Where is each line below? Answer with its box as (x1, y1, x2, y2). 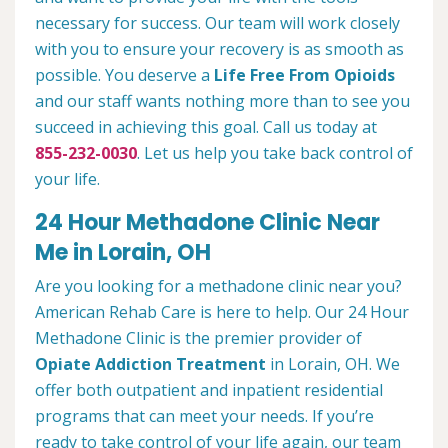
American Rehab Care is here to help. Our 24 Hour (35, 301, 409, 324)
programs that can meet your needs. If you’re (35, 405, 374, 428)
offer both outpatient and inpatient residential (35, 379, 383, 402)
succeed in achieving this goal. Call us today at (35, 116, 377, 139)
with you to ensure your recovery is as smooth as (35, 38, 404, 61)
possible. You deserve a (35, 64, 214, 87)
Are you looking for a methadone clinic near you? (35, 275, 402, 298)
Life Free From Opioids (214, 64, 395, 87)
